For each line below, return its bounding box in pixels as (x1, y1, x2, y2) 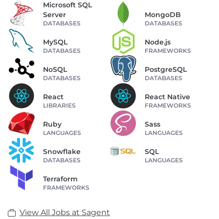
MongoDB (145, 10, 181, 19)
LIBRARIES (43, 101, 76, 109)
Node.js (145, 37, 171, 46)
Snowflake (43, 147, 81, 156)
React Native (145, 92, 190, 101)
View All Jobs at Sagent (20, 207, 110, 217)
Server (43, 10, 66, 19)
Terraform (43, 174, 78, 183)
